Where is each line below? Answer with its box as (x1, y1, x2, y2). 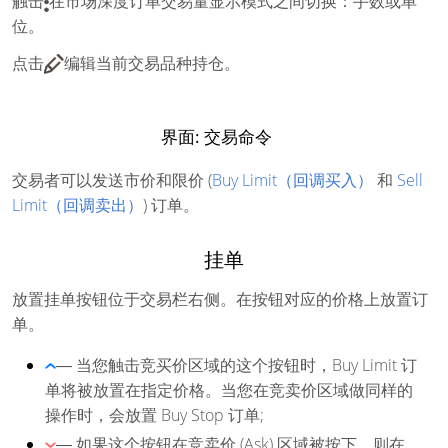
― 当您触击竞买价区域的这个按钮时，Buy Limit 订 (56, 353, 417, 376)
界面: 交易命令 (161, 124, 276, 148)
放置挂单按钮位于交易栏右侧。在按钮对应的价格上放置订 (12, 287, 428, 310)
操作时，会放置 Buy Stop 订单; (45, 403, 264, 426)
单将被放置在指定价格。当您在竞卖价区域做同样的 (45, 378, 413, 401)
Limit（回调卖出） (12, 193, 143, 216)
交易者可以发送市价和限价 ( (12, 168, 212, 191)
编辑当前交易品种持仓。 (64, 51, 240, 74)
